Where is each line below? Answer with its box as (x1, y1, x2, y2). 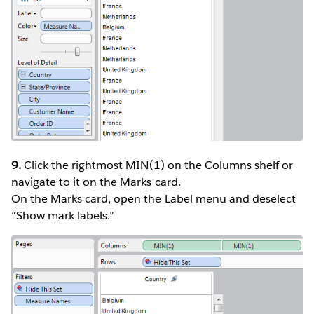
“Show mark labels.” (11, 207, 115, 223)
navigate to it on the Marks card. (11, 174, 181, 189)
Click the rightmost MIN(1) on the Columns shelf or (21, 157, 294, 172)
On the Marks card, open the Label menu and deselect (11, 191, 296, 206)
